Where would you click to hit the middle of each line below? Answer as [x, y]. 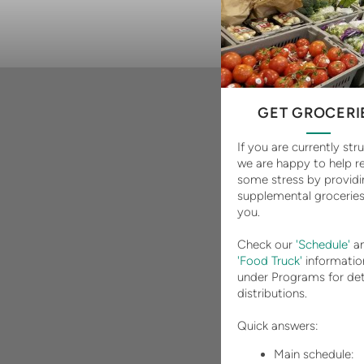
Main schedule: [314, 355]
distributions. [272, 294]
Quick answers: [278, 326]
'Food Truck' [270, 261]
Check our [265, 245]
